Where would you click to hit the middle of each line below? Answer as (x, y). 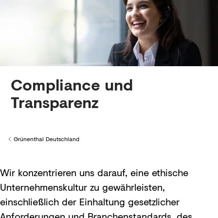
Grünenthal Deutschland (46, 139)
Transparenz (55, 102)
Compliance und (72, 84)
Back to (18, 143)
